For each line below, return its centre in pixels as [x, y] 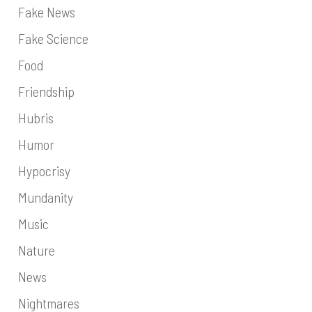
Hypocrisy [44, 171]
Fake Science [53, 38]
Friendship [46, 91]
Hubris [36, 118]
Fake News [46, 12]
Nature [36, 250]
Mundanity [45, 197]
